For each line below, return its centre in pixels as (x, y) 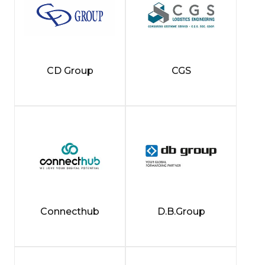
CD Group (70, 70)
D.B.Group (181, 211)
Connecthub (70, 211)
